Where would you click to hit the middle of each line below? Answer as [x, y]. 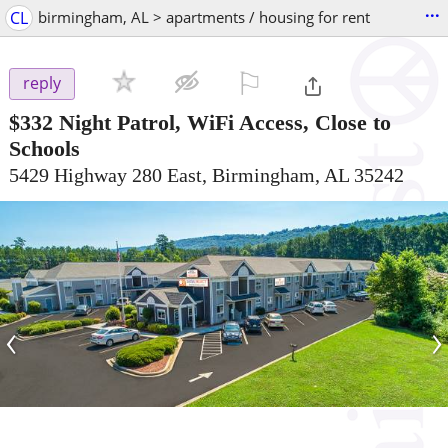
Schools [44, 148]
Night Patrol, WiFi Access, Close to [225, 122]
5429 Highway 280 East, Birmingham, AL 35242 [206, 174]
